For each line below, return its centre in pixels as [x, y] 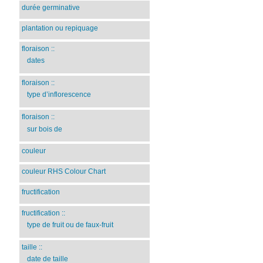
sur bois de [44, 129]
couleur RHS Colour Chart [64, 172]
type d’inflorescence [59, 95]
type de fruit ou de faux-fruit [70, 225]
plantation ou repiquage [60, 28]
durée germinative [51, 7]
